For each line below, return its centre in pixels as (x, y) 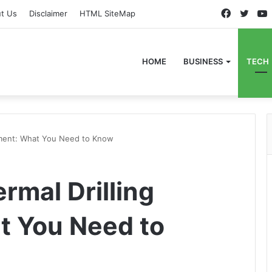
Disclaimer (48, 13)
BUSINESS (203, 61)
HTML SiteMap (107, 13)
